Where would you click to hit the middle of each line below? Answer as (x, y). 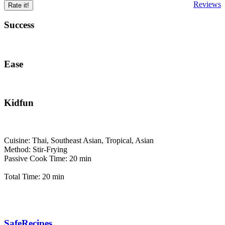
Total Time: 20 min (34, 176)
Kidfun (20, 103)
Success (20, 25)
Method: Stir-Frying (36, 149)
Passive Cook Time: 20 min (48, 158)
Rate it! (19, 5)
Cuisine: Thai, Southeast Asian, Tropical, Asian (79, 140)
